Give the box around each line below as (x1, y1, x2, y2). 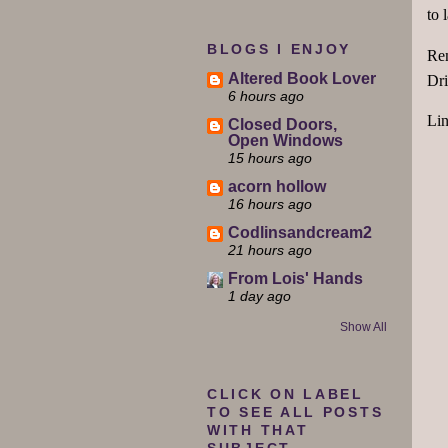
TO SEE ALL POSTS (207, 405, 384, 421)
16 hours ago (228, 196, 312, 213)
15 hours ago (228, 150, 312, 167)
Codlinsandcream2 (228, 224, 372, 242)
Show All (340, 319, 387, 333)
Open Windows (228, 132, 343, 150)
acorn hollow (228, 178, 326, 196)
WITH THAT (207, 423, 309, 439)
